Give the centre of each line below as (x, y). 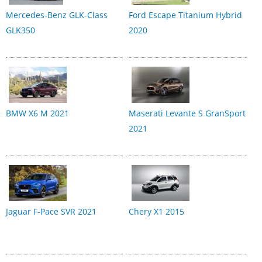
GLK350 (20, 30)
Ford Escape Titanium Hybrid (185, 15)
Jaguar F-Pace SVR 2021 (51, 211)
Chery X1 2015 (156, 211)
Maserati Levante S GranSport (187, 113)
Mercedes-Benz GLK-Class (57, 15)
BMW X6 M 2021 (37, 113)
